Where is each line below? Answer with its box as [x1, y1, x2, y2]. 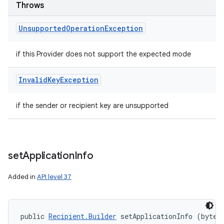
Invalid [18, 75, 47, 84]
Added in [8, 172, 37, 181]
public [20, 211, 48, 221]
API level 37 [37, 172, 71, 181]
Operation [66, 23, 104, 33]
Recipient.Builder [48, 211, 116, 221]
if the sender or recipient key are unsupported [16, 101, 168, 110]
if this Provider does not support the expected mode [16, 49, 191, 58]
